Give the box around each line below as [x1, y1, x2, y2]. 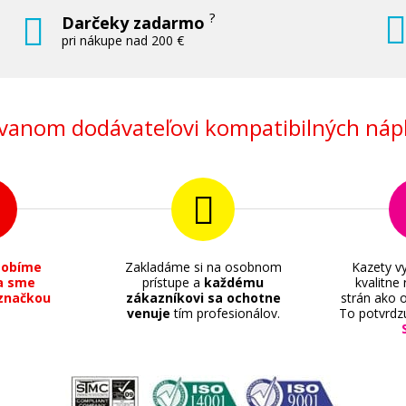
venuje [126, 304, 170, 322]
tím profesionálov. [169, 304, 280, 322]
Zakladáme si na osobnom [124, 258, 282, 275]
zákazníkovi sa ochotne [125, 289, 281, 306]
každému [204, 274, 264, 291]
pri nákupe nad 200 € [62, 32, 185, 49]
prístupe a [142, 274, 204, 291]
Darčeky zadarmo [62, 12, 210, 34]
